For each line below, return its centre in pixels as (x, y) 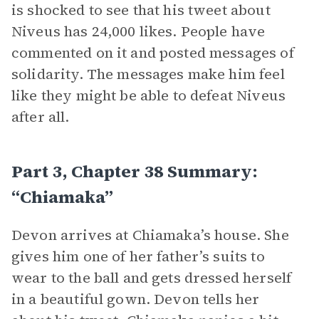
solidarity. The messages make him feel (148, 74)
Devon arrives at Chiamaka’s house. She (150, 235)
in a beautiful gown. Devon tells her (136, 299)
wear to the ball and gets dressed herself (152, 278)
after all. (41, 117)
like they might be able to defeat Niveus (148, 95)
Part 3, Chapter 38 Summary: (135, 171)
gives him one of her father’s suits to (138, 256)
